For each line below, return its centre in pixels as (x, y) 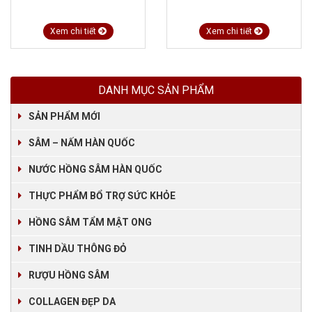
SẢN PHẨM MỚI (64, 117)
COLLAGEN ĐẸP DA (72, 302)
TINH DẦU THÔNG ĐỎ (78, 249)
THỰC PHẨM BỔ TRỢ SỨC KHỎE (102, 196)
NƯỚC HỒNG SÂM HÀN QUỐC (95, 170)
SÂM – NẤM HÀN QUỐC (82, 143)
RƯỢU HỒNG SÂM (69, 275)
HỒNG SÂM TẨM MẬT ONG (90, 223)
